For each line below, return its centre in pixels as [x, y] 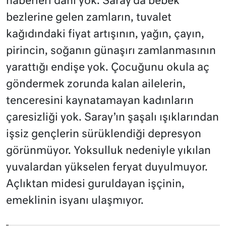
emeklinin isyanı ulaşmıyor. [75, 201]
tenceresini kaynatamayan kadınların [100, 101]
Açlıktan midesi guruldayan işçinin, [95, 185]
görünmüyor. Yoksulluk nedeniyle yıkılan [108, 151]
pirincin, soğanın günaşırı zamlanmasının [111, 51]
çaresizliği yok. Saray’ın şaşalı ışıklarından [112, 118]
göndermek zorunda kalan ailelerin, [96, 85]
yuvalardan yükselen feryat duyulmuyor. [107, 168]
